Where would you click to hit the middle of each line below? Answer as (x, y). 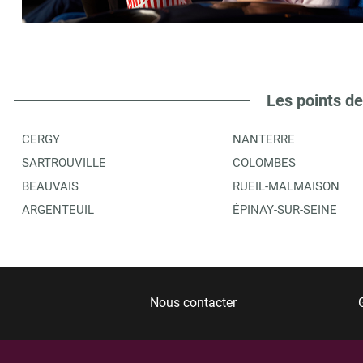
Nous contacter (194, 303)
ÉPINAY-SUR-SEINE (285, 209)
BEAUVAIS (50, 186)
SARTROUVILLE (64, 162)
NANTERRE (264, 139)
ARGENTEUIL (58, 209)
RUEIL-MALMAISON (286, 186)
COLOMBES (264, 162)
